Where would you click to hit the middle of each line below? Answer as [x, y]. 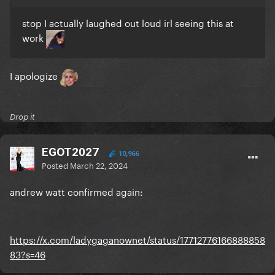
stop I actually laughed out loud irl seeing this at [128, 22]
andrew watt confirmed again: [76, 191]
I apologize [35, 75]
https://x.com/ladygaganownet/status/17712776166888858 [137, 239]
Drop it [22, 117]
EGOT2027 [70, 152]
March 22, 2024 [99, 165]
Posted [56, 165]
